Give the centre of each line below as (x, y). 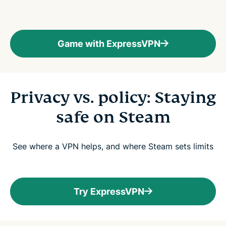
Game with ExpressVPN (109, 43)
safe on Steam (113, 117)
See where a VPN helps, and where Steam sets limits (113, 146)
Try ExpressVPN (109, 191)
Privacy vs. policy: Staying (113, 97)
